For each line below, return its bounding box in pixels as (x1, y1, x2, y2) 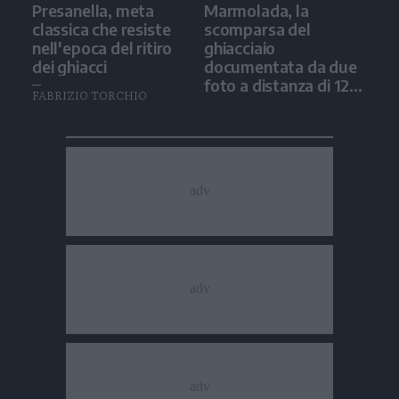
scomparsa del (204, 18, 311, 39)
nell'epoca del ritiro (32, 37, 173, 58)
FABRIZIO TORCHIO (32, 85, 147, 103)
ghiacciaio (204, 37, 276, 58)
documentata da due (204, 55, 357, 77)
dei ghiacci (32, 55, 108, 77)
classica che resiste (32, 18, 171, 39)
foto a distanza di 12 (204, 74, 350, 95)
